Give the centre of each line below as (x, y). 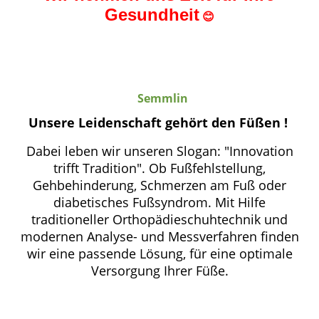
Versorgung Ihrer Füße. (159, 271)
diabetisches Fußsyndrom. (134, 203)
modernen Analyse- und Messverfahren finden (159, 237)
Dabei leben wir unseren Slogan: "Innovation (159, 151)
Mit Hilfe (240, 203)
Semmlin (159, 98)
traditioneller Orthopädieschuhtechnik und (159, 220)
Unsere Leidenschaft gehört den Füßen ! (159, 123)
